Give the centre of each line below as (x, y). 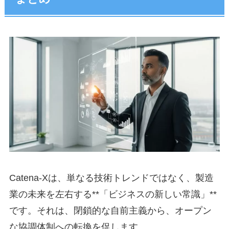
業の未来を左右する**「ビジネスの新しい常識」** (113, 194)
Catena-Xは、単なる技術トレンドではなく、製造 (111, 178)
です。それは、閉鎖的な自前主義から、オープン (110, 211)
